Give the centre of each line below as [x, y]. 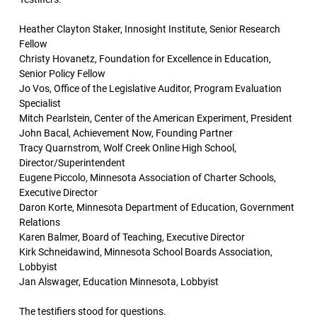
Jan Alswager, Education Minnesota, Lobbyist [119, 282]
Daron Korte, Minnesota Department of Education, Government [157, 207]
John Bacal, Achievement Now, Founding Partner [126, 133]
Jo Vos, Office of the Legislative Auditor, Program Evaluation [150, 88]
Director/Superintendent [72, 163]
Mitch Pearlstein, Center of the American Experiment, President [156, 118]
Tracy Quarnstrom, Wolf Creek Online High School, [128, 148]
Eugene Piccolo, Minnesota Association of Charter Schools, [148, 178]
